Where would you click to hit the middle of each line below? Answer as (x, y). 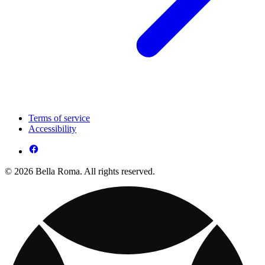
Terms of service (59, 118)
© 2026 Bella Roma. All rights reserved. (80, 171)
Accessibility (52, 128)
